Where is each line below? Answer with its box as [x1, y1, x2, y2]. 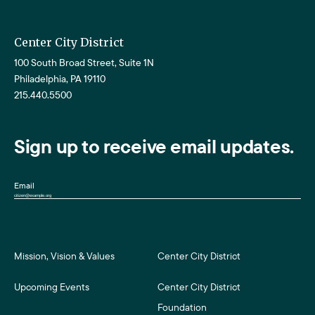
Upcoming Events [14, 281, 89, 293]
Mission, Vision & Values [14, 250, 115, 262]
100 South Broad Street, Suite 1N [14, 56, 154, 69]
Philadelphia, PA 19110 [14, 72, 105, 85]
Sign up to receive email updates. [14, 134, 295, 158]
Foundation [157, 301, 207, 314]
